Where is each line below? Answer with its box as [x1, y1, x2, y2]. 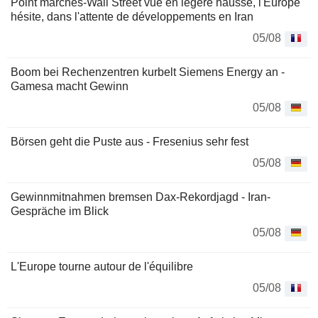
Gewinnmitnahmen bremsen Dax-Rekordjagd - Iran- [11, 191, 270, 204]
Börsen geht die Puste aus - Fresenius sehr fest [11, 136, 248, 148]
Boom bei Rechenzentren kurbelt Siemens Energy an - [11, 66, 285, 79]
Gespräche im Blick [11, 205, 109, 218]
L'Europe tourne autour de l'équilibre [11, 261, 193, 273]
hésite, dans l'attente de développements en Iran [11, 11, 253, 23]
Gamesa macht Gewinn [11, 80, 128, 93]
